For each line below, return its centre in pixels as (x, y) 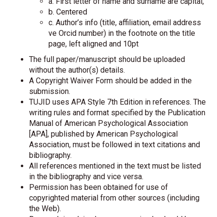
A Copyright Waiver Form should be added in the (110, 81)
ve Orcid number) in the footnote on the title (122, 33)
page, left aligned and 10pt (93, 44)
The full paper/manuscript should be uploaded (107, 59)
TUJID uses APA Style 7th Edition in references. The (117, 102)
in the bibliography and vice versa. (86, 177)
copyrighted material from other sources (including (114, 198)
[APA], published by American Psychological (103, 134)
